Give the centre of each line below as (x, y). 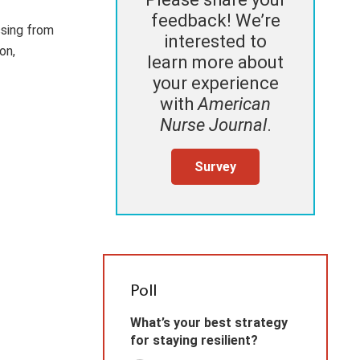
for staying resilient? (194, 341)
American (234, 104)
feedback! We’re (215, 21)
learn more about (215, 63)
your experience (215, 84)
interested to (215, 42)
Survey (215, 166)
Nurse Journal (213, 125)
